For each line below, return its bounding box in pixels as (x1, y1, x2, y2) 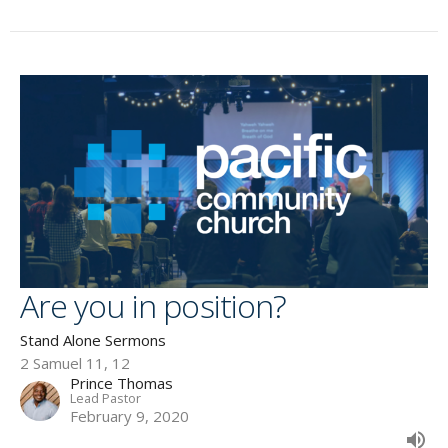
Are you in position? (20, 283, 286, 327)
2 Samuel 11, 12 (20, 352, 130, 373)
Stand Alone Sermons (20, 329, 166, 350)
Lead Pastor (70, 388, 141, 407)
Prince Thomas (70, 372, 173, 393)
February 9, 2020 (70, 405, 189, 426)
